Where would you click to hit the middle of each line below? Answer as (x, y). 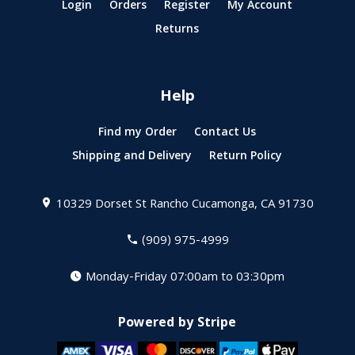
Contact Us (225, 134)
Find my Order (138, 134)
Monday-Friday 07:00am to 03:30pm (185, 279)
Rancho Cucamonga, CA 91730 (232, 206)
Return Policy (246, 157)
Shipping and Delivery (132, 157)
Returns (177, 31)
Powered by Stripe (177, 324)
